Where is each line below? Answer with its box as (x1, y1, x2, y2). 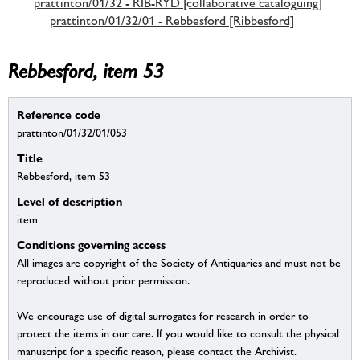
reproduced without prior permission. (17, 274, 190, 288)
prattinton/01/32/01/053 (17, 126, 127, 140)
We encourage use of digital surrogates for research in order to (17, 309, 309, 323)
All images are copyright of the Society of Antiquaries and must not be (17, 256, 341, 270)
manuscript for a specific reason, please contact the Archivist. (17, 345, 297, 358)
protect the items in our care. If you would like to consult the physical (17, 327, 339, 341)
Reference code (17, 108, 100, 122)
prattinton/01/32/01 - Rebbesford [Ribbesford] (50, 12, 294, 28)
